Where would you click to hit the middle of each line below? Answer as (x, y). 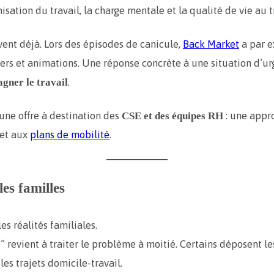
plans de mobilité (70, 135)
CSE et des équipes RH (172, 116)
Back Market (211, 44)
